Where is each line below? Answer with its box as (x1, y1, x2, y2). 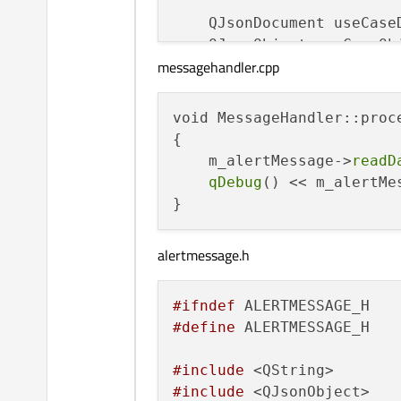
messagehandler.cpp (158, 56, 279, 79)
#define (173, 319, 235, 337)
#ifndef (173, 297, 235, 315)
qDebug (209, 174, 262, 192)
